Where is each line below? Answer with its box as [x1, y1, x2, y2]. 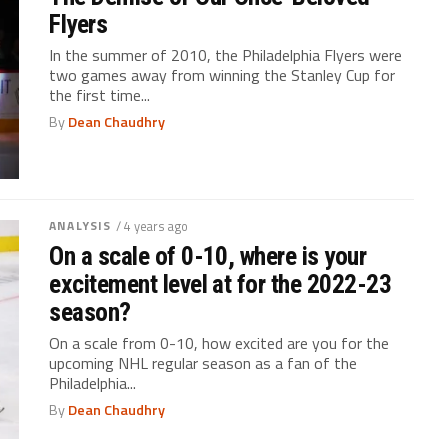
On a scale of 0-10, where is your [49, 241, 367, 272]
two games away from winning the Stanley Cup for [49, 63, 396, 88]
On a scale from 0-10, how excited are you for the [49, 331, 390, 356]
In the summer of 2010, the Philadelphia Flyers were [49, 43, 403, 68]
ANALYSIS [49, 216, 112, 236]
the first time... [49, 83, 151, 108]
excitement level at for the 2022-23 [49, 269, 392, 300]
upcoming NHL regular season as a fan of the [49, 351, 358, 376]
